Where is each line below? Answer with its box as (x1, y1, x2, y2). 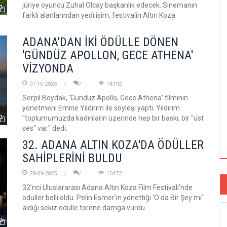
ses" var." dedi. (22, 124, 67, 132)
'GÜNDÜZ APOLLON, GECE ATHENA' (22, 48, 193, 62)
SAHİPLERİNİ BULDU (22, 151, 122, 165)
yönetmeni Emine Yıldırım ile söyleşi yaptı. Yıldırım (22, 104, 180, 112)
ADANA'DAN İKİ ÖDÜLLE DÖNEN (22, 35, 178, 49)
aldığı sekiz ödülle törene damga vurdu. (22, 204, 146, 212)
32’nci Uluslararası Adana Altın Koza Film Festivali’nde (22, 183, 193, 192)
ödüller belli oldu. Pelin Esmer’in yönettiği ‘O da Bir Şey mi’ (22, 194, 203, 202)
